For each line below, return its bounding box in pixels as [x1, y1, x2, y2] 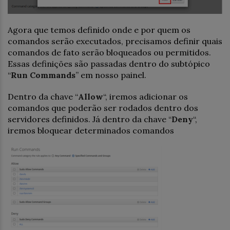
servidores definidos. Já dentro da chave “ [8, 114, 171, 125]
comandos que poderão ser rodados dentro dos [8, 103, 198, 113]
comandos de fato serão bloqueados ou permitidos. [8, 47, 211, 58]
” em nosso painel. [75, 70, 146, 81]
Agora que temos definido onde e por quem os [8, 25, 190, 35]
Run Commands [11, 70, 75, 81]
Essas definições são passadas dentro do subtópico [8, 59, 210, 69]
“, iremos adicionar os [103, 91, 188, 102]
